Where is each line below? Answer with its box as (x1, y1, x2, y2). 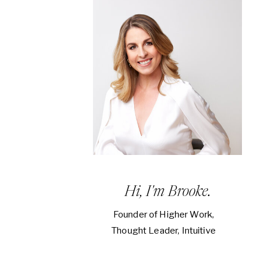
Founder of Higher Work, (113, 209, 215, 220)
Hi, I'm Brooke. (125, 185, 211, 200)
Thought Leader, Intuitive (111, 225, 216, 236)
